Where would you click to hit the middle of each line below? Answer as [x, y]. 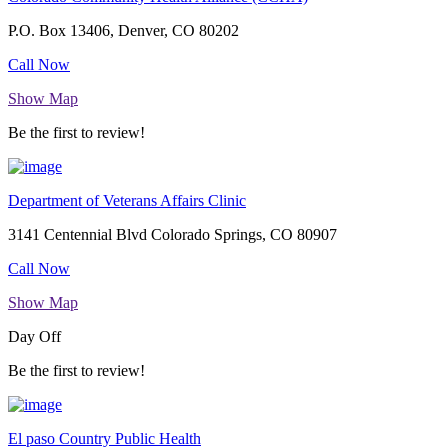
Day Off [34, 337]
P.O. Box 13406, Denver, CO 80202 [123, 31]
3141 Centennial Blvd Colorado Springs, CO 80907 [172, 235]
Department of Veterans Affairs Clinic [127, 201]
